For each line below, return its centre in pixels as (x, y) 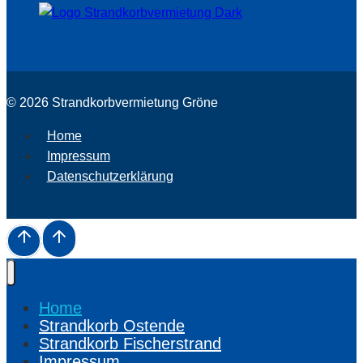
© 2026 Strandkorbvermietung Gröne (112, 103)
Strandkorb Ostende (112, 326)
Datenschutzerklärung (110, 177)
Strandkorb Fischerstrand (130, 344)
